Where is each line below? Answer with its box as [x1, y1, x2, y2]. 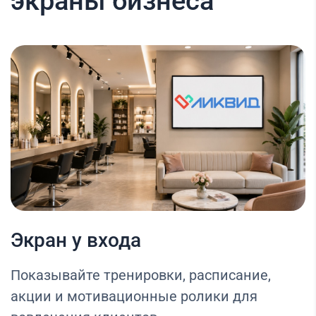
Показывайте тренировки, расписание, [11, 266, 271, 284]
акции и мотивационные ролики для [11, 287, 257, 305]
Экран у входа [11, 228, 141, 252]
